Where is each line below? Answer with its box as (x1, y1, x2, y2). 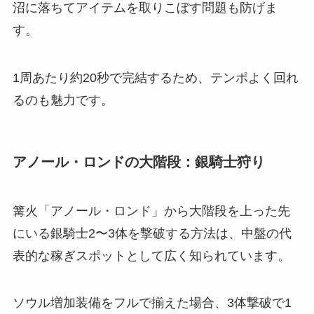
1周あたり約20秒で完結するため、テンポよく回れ (12, 71, 299, 86)
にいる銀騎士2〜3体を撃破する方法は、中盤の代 (12, 226, 292, 240)
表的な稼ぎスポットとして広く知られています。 (12, 248, 290, 263)
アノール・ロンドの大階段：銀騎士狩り (12, 154, 265, 170)
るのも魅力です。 (12, 93, 114, 108)
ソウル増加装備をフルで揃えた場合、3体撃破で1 (12, 296, 292, 310)
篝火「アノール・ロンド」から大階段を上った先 (12, 203, 290, 218)
